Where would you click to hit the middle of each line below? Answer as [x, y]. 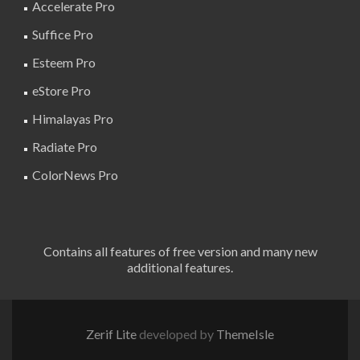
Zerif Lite [112, 334]
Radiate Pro [65, 147]
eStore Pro [61, 90]
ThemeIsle [245, 334]
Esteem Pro [64, 62]
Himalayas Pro [73, 119]
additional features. [180, 267]
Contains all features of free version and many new [180, 251]
